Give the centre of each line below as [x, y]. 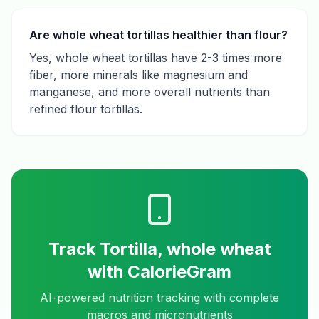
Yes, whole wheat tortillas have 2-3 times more [156, 58]
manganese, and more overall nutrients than [150, 92]
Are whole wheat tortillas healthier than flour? [158, 35]
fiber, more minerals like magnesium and [138, 75]
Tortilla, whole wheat [185, 249]
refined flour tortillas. [86, 109]
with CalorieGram [159, 272]
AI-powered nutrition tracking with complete [159, 298]
